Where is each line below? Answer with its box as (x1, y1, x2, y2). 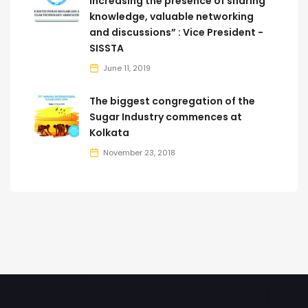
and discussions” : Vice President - (89, 25, 263, 40)
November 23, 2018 (103, 146, 175, 158)
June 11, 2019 (103, 62, 151, 74)
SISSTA (89, 41, 124, 56)
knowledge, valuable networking (89, 10, 254, 24)
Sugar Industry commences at (89, 110, 242, 124)
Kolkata (89, 126, 129, 140)
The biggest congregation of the (89, 94, 255, 109)
